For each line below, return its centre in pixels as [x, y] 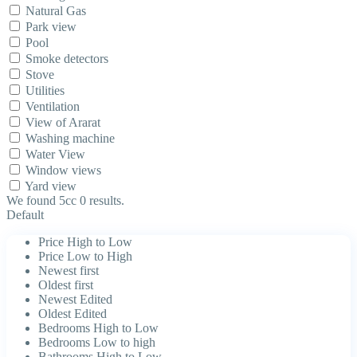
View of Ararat [63, 123]
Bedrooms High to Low [98, 328]
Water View [55, 155]
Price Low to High [85, 257]
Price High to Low [85, 242]
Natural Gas [56, 11]
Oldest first [66, 285]
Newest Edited [75, 300]
